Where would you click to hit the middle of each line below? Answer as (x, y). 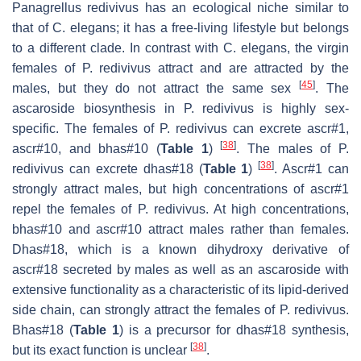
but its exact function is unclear (101, 350)
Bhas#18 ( (43, 330)
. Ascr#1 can (311, 168)
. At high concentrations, (277, 209)
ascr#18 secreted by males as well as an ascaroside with (180, 269)
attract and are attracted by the (250, 68)
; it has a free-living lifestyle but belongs (232, 27)
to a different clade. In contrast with (118, 48)
